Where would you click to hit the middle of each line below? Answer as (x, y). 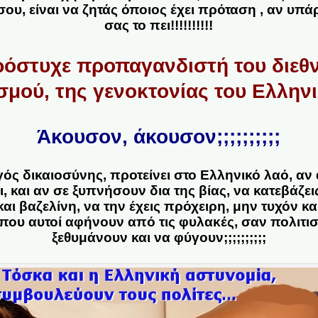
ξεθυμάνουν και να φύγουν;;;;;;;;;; (159, 237)
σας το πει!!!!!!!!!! (159, 25)
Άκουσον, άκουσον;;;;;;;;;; (159, 136)
